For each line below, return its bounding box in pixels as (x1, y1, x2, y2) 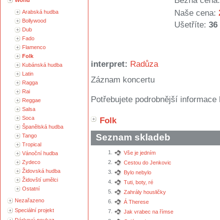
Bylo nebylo (124, 169, 151, 176)
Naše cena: (174, 8, 219, 18)
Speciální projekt (15, 207, 54, 213)
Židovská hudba (22, 168, 60, 174)
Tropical (22, 141, 41, 147)
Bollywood (22, 18, 46, 24)
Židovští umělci (22, 177, 58, 183)
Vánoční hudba (22, 150, 58, 156)
